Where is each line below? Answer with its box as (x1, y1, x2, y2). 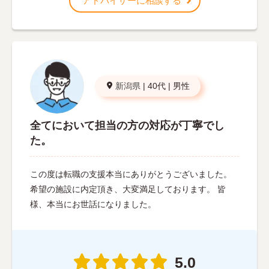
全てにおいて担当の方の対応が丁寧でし (30, 119, 225, 131)
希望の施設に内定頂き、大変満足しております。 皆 (30, 184, 226, 194)
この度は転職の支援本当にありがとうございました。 (30, 169, 232, 179)
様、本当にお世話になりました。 (30, 199, 156, 209)
